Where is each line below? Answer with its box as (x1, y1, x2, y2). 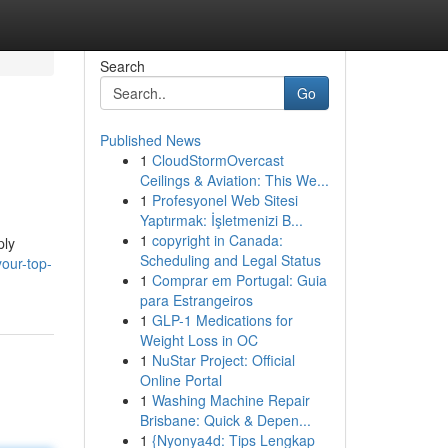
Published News (99, 130, 201, 150)
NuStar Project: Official (151, 350, 295, 370)
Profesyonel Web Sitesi (151, 190, 298, 210)
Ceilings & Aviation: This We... (139, 170, 329, 190)
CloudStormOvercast (151, 150, 284, 170)
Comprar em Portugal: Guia (151, 270, 327, 290)
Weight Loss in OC (139, 330, 258, 350)
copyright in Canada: (151, 230, 283, 250)
